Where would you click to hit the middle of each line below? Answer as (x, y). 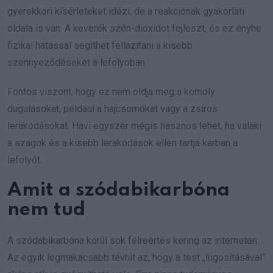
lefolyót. (25, 160)
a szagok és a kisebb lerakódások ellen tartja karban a (122, 143)
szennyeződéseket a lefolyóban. (77, 62)
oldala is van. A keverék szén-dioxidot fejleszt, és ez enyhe (134, 28)
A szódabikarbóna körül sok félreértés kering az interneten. (133, 240)
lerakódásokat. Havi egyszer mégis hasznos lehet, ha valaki (134, 126)
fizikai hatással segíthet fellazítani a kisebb (100, 45)
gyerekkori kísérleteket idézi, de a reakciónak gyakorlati (126, 11)
